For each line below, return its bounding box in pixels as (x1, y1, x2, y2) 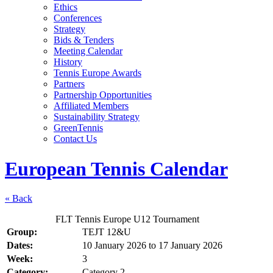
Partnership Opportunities (54, 90, 152, 101)
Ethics (54, 2, 77, 13)
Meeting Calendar (54, 46, 122, 57)
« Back (5, 193, 32, 204)
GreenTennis (54, 122, 103, 133)
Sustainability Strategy (54, 112, 140, 122)
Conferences (54, 13, 102, 24)
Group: (7, 227, 37, 238)
